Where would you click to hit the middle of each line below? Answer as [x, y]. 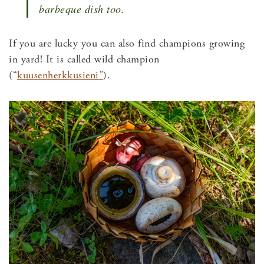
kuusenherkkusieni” [60, 75]
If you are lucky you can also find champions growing [127, 44]
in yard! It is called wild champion [84, 60]
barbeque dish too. [82, 9]
